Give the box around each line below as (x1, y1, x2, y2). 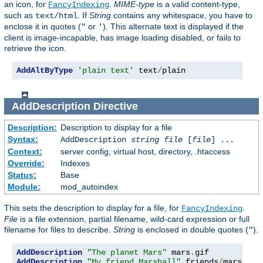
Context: (7, 147, 42, 157)
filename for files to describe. (4, 225, 113, 235)
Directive (90, 100, 141, 112)
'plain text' (77, 65, 134, 75)
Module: (7, 182, 41, 192)
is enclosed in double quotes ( (135, 225, 248, 235)
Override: (7, 159, 45, 168)
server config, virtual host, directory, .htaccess (60, 147, 230, 157)
